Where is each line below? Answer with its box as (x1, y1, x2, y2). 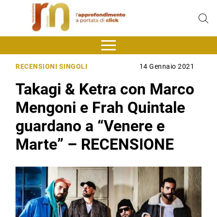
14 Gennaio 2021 (139, 62, 195, 71)
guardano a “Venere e (15, 117, 165, 136)
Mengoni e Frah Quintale (15, 98, 186, 117)
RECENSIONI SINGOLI (15, 62, 88, 71)
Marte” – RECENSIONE (15, 135, 174, 154)
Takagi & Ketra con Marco (15, 80, 195, 99)
